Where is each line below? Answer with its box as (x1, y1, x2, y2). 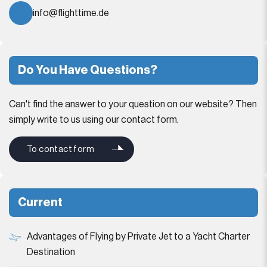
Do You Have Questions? (18, 64, 157, 76)
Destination (27, 247, 75, 257)
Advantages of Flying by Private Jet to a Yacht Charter (27, 232, 250, 241)
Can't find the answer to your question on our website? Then (9, 100, 257, 109)
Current (18, 197, 63, 209)
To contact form (27, 145, 94, 154)
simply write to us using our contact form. (9, 115, 179, 125)
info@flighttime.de (33, 8, 109, 18)
